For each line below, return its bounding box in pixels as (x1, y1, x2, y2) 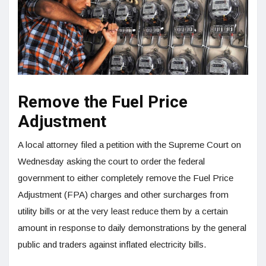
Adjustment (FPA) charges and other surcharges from (18, 189, 229, 199)
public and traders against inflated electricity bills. (18, 239, 208, 249)
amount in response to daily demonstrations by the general (18, 222, 246, 233)
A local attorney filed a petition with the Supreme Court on (18, 139, 241, 150)
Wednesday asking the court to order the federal (18, 156, 205, 166)
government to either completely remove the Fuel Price (18, 172, 233, 183)
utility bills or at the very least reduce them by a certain (18, 205, 228, 216)
